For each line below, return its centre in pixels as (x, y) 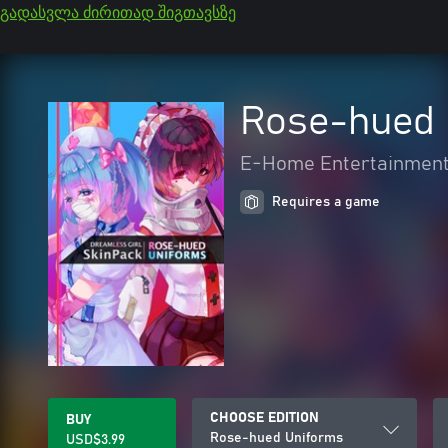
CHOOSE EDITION (264, 418)
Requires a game (326, 202)
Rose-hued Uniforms (276, 438)
